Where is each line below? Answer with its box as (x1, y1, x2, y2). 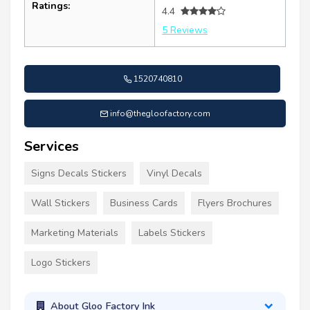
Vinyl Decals (147, 166, 202, 180)
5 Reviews (162, 23, 208, 37)
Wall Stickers (31, 196, 90, 210)
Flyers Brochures (198, 196, 272, 210)
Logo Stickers (31, 255, 91, 269)
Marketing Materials (31, 226, 118, 239)
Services (24, 136, 79, 156)
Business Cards (110, 196, 178, 210)
